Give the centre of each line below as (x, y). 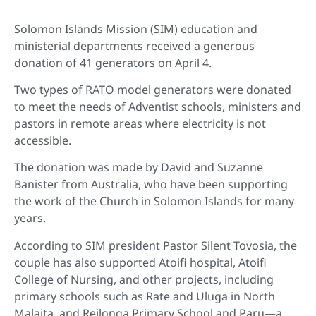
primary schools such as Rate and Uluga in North (145, 296)
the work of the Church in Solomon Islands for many (154, 201)
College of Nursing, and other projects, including (144, 279)
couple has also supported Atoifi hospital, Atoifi (140, 262)
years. (30, 218)
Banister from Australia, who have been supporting (151, 184)
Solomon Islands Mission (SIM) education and (136, 29)
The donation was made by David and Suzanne (139, 168)
